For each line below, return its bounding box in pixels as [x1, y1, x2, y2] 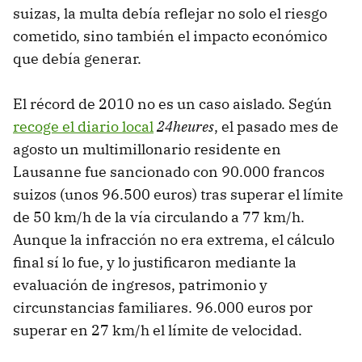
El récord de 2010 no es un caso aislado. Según [13, 94, 332, 113]
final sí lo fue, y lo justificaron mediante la [13, 252, 297, 271]
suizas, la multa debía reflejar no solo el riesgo [13, 3, 327, 23]
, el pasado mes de [214, 116, 339, 136]
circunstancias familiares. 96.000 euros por [13, 297, 313, 317]
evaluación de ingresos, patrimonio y [13, 275, 267, 294]
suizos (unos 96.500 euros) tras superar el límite [13, 184, 343, 204]
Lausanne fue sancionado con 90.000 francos [13, 162, 325, 181]
